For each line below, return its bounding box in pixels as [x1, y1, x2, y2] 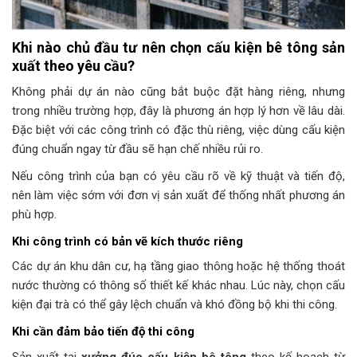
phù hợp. [12, 206, 57, 222]
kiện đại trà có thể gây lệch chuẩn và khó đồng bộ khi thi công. [12, 297, 337, 312]
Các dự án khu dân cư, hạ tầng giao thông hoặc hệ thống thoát [12, 259, 345, 274]
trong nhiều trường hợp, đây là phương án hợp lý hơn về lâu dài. [12, 103, 345, 118]
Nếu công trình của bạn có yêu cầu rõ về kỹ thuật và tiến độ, [12, 168, 345, 183]
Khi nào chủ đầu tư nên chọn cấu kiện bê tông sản [12, 38, 345, 56]
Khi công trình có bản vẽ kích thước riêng [12, 233, 243, 249]
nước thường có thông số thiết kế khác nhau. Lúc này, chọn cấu [12, 278, 345, 293]
